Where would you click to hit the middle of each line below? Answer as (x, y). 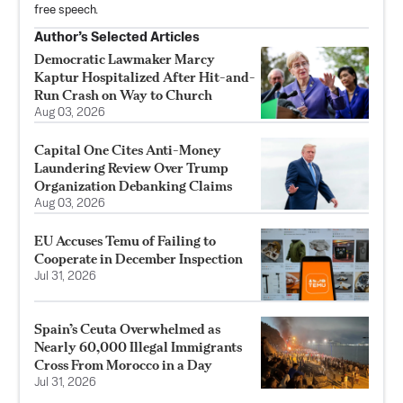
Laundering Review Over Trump (131, 168)
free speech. (66, 11)
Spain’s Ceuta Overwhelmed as (127, 329)
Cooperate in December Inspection (139, 259)
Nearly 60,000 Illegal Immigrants (138, 347)
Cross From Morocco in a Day (123, 365)
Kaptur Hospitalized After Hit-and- (145, 77)
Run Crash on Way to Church (123, 95)
